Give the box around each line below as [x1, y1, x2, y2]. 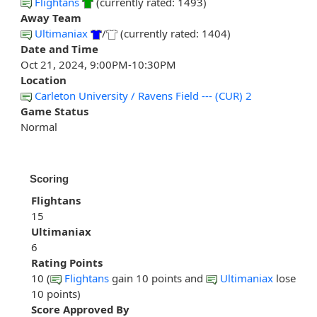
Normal [21, 120, 57, 134]
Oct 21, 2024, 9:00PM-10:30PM [21, 57, 176, 72]
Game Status [21, 104, 88, 119]
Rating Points [31, 255, 103, 270]
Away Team [21, 11, 81, 25]
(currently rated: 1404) [117, 26, 231, 41]
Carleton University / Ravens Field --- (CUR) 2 [35, 88, 252, 103]
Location [21, 73, 67, 88]
